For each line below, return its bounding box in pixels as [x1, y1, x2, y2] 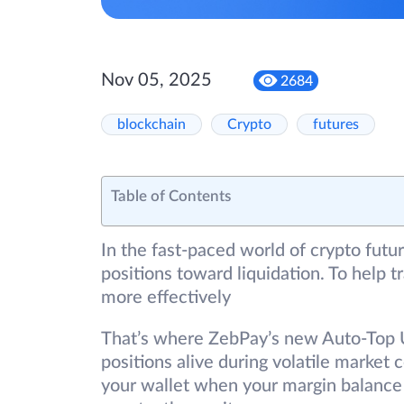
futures [313, 117, 359, 133]
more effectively [101, 289, 231, 308]
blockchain [117, 117, 186, 133]
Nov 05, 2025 [101, 71, 212, 90]
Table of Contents [111, 188, 231, 205]
